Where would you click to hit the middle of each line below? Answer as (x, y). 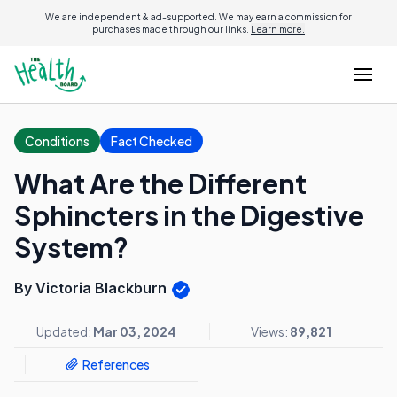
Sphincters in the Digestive (189, 215)
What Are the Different (160, 183)
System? (71, 247)
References (116, 365)
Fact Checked (152, 141)
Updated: (65, 331)
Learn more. (278, 29)
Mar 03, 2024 (135, 331)
